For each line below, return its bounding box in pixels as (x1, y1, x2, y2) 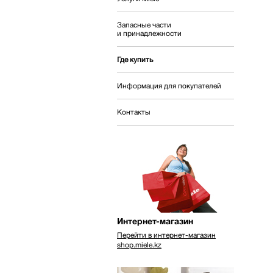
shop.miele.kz (117, 240, 161, 249)
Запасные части (117, 20, 171, 29)
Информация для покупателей (117, 81, 221, 90)
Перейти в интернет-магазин (117, 230, 216, 239)
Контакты (117, 107, 151, 116)
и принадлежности (117, 29, 182, 38)
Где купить (117, 55, 153, 64)
